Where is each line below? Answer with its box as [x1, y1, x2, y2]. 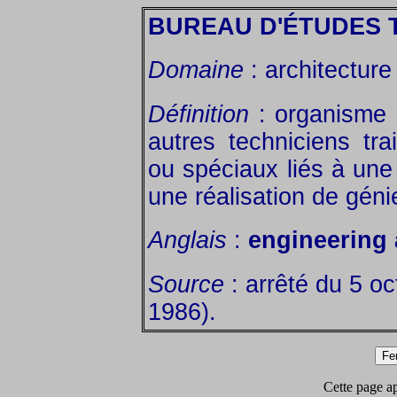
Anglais [148, 227, 227, 254]
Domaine [148, 57, 244, 84]
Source [148, 270, 224, 298]
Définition [148, 100, 249, 128]
